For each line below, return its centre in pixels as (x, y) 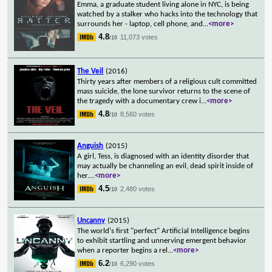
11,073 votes (139, 37)
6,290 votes (138, 263)
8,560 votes (138, 114)
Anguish (90, 146)
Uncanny (91, 220)
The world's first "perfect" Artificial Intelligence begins (164, 231)
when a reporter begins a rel (123, 250)
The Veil (90, 71)
